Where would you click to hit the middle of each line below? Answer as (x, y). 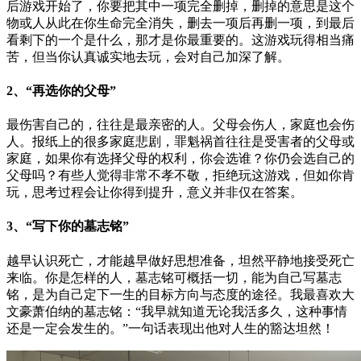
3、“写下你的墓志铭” (68, 226)
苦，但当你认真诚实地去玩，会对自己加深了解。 (148, 56)
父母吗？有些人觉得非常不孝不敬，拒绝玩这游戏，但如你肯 (180, 176)
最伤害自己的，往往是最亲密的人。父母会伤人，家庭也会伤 (180, 125)
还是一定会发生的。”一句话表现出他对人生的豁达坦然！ (170, 328)
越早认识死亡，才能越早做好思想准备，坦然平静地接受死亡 (180, 260)
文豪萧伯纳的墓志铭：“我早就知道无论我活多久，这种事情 (177, 311)
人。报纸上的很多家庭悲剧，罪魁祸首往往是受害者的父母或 (180, 142)
